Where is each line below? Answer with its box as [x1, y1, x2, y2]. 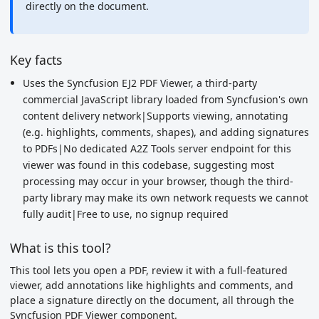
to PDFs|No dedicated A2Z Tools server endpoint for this [22, 142, 291, 155]
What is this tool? [10, 239, 111, 256]
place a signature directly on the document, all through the [10, 293, 294, 307]
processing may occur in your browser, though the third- [22, 174, 293, 188]
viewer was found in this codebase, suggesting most [22, 158, 274, 172]
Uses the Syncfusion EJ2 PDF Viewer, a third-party [22, 76, 257, 90]
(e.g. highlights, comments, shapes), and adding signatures [22, 125, 309, 139]
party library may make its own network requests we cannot [22, 191, 308, 204]
